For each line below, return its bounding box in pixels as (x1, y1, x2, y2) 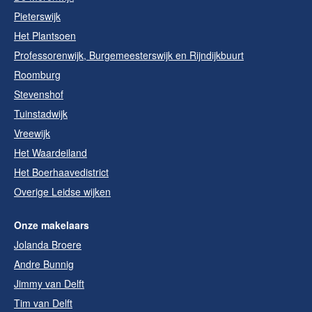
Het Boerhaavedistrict (14, 165, 109, 179)
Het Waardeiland (14, 146, 87, 159)
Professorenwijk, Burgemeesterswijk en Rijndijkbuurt (14, 48, 244, 62)
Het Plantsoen (14, 29, 76, 42)
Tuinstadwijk (14, 107, 68, 120)
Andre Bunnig (14, 257, 74, 271)
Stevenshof (14, 87, 63, 101)
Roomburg (14, 68, 61, 81)
